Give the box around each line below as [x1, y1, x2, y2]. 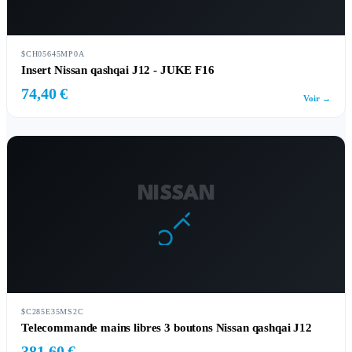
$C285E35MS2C [21, 307, 84, 316]
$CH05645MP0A [21, 49, 85, 58]
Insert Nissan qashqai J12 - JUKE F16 [21, 64, 214, 76]
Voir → [303, 93, 331, 103]
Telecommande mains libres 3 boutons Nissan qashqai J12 [21, 321, 312, 334]
